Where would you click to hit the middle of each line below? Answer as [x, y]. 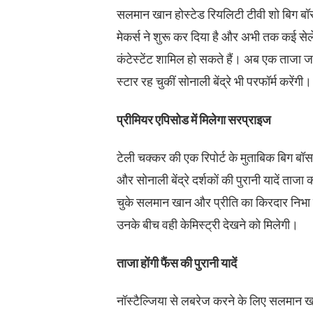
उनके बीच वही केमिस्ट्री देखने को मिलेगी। [208, 225]
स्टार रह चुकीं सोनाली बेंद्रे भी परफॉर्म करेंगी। [214, 82]
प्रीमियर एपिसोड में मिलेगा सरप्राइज [194, 120]
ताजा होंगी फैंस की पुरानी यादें [177, 263]
